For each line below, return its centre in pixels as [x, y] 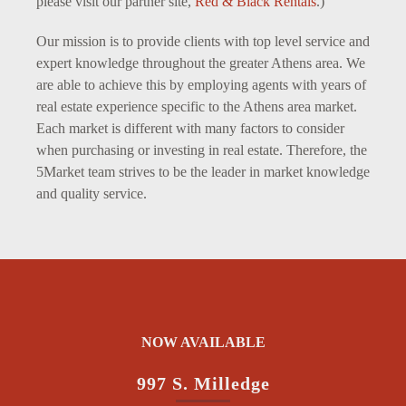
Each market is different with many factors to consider [190, 128]
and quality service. [92, 193]
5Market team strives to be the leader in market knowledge [203, 171]
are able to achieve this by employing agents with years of [201, 84]
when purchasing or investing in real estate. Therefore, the [202, 150]
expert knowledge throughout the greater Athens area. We [201, 63]
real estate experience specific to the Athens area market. [197, 106]
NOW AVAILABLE [203, 342]
